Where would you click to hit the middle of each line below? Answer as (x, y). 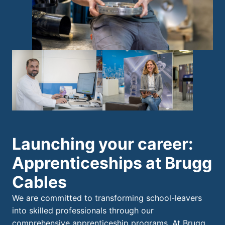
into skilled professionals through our (83, 211)
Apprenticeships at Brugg (112, 163)
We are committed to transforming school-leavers (107, 198)
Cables (39, 182)
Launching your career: (103, 144)
